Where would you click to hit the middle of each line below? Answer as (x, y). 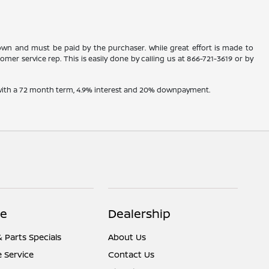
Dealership (140, 214)
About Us (127, 237)
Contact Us (131, 255)
